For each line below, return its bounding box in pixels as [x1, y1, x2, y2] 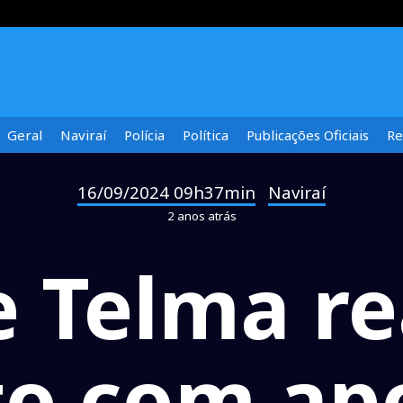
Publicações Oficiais [246, 126, 369, 144]
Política [183, 126, 228, 144]
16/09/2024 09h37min [77, 181, 255, 203]
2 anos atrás [166, 208, 237, 224]
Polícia [124, 126, 165, 144]
